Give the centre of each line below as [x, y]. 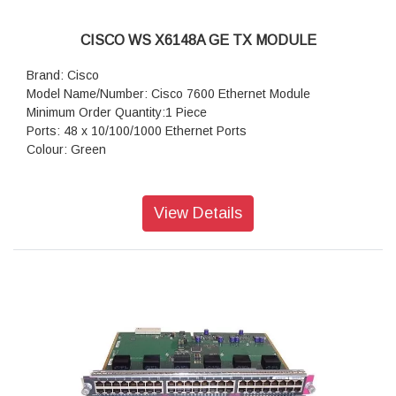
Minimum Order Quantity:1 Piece [117, 113]
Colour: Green [66, 150]
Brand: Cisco [63, 76]
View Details [198, 213]
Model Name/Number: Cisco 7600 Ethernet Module [168, 94]
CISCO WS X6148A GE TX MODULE [198, 41]
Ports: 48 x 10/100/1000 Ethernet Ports [137, 131]
